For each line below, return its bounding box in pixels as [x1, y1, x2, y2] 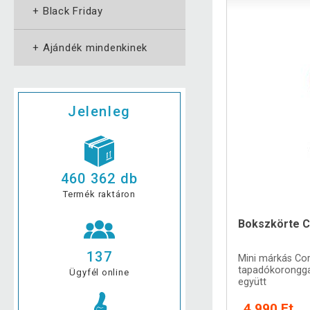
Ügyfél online [69, 266, 129, 277]
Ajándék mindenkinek [42, 42, 147, 55]
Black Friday [42, 5, 103, 18]
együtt [238, 275, 267, 288]
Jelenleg [68, 103, 131, 120]
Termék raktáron [63, 188, 136, 199]
